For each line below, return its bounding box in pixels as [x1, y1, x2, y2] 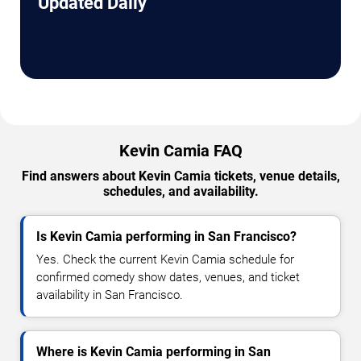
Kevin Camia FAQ [118, 140, 243, 160]
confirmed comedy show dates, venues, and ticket [36, 269, 300, 284]
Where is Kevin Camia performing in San [36, 343, 271, 359]
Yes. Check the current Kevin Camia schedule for [36, 251, 294, 267]
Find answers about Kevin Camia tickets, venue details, [21, 168, 340, 184]
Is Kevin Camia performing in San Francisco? [36, 228, 297, 244]
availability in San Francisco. [36, 287, 183, 302]
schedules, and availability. [102, 183, 259, 199]
